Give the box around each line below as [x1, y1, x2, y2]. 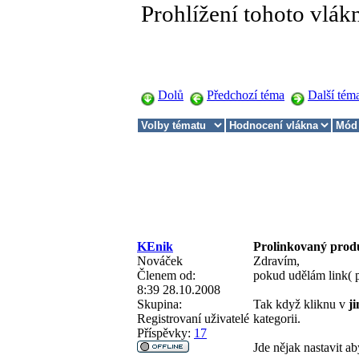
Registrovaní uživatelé [137, 311, 249, 325]
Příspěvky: [137, 325, 191, 340]
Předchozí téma [207, 87, 284, 102]
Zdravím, [253, 253, 300, 268]
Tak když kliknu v [253, 296, 349, 311]
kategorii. [253, 311, 301, 325]
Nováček [137, 253, 183, 268]
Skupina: [137, 296, 182, 311]
